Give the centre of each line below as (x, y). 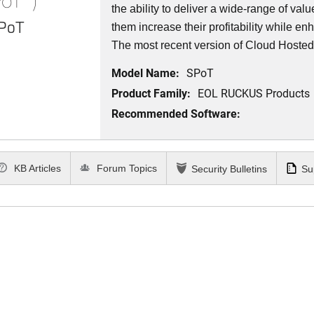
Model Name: (146, 73)
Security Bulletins (229, 169)
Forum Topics (126, 169)
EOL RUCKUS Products (254, 93)
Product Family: (151, 93)
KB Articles (36, 169)
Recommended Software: (176, 114)
